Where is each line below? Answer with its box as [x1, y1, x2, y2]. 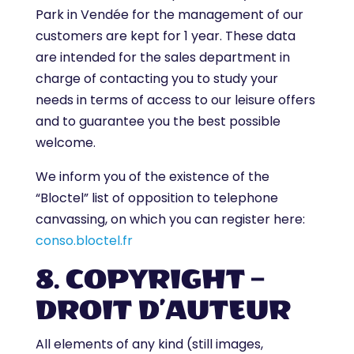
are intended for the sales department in [35, 48, 290, 66]
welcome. [35, 134, 96, 152]
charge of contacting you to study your [35, 70, 278, 88]
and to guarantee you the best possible [35, 112, 281, 130]
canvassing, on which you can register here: [35, 210, 305, 228]
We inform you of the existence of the [35, 168, 269, 186]
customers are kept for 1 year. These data [35, 27, 296, 45]
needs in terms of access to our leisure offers [35, 91, 315, 109]
